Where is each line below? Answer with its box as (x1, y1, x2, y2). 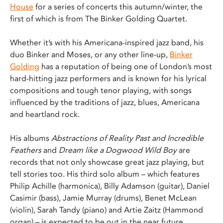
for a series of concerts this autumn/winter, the (33, 1, 203, 11)
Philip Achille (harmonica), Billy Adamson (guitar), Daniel (10, 181, 210, 191)
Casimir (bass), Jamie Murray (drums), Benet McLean (10, 193, 197, 203)
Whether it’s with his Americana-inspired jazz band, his (10, 37, 204, 47)
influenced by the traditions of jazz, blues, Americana (10, 97, 200, 107)
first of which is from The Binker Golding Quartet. (10, 13, 187, 23)
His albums (10, 133, 51, 143)
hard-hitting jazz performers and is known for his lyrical (10, 73, 207, 83)
